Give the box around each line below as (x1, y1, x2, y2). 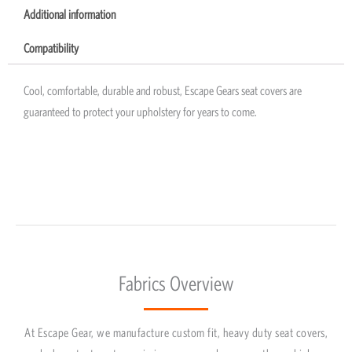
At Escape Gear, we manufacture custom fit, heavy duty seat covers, (24, 325, 328, 340)
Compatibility (23, 40, 79, 55)
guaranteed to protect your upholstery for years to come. (24, 104, 257, 119)
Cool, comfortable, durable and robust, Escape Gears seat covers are (24, 82, 302, 97)
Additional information (23, 7, 115, 22)
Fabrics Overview (119, 272, 233, 295)
